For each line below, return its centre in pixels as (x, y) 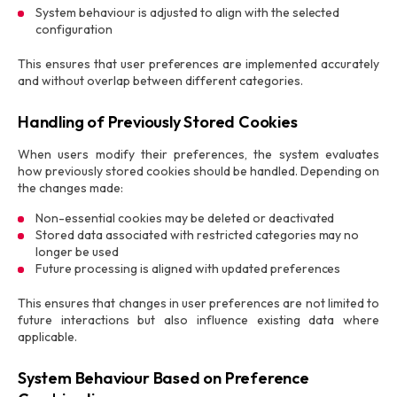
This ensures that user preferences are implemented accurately (198, 64)
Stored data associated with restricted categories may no (198, 235)
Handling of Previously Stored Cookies (158, 122)
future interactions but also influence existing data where (198, 320)
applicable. (47, 337)
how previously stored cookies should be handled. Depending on (198, 171)
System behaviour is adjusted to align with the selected (188, 12)
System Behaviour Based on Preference (163, 378)
